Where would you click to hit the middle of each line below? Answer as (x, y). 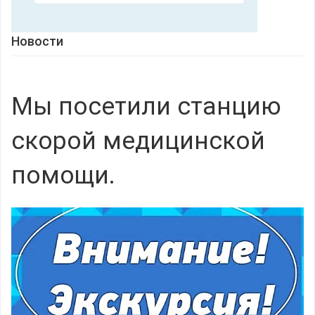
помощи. (63, 175)
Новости (37, 41)
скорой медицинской (138, 141)
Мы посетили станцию (146, 107)
